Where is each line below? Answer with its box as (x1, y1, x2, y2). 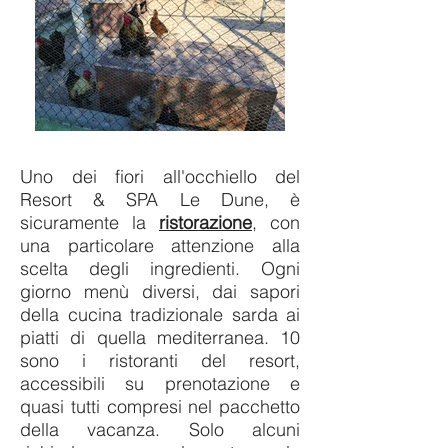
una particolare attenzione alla (20, 234, 300, 257)
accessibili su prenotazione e (20, 372, 300, 395)
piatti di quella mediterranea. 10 (20, 326, 300, 349)
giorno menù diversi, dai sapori (20, 280, 300, 303)
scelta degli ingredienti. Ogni (20, 257, 300, 280)
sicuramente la (20, 211, 159, 234)
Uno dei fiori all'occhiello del (20, 165, 300, 188)
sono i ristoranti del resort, (20, 349, 300, 372)
